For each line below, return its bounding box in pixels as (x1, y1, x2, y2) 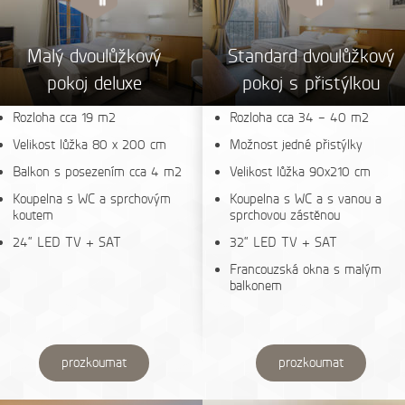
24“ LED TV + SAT (13, 234, 121, 250)
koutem (13, 207, 53, 223)
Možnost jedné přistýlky (230, 137, 363, 153)
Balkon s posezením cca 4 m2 (13, 164, 182, 180)
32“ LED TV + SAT (230, 234, 337, 250)
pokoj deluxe (46, 71, 142, 94)
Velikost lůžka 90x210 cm (230, 164, 371, 180)
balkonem (230, 278, 282, 294)
